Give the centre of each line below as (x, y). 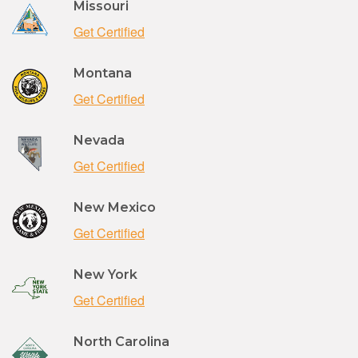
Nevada (99, 140)
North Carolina (121, 341)
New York (105, 274)
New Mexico (115, 207)
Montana (103, 73)
